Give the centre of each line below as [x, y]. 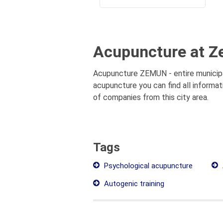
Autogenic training [133, 184]
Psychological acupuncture [147, 166]
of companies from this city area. [151, 97]
